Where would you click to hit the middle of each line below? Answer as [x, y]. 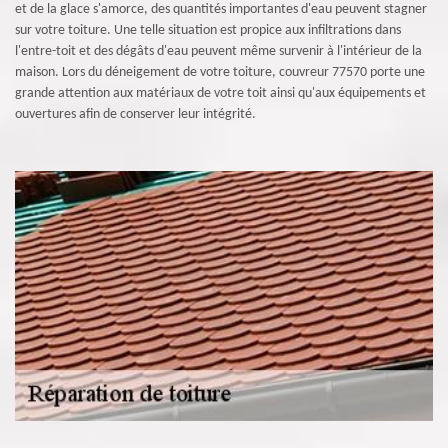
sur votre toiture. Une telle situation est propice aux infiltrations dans [208, 30]
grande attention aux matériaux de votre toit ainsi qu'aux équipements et [220, 93]
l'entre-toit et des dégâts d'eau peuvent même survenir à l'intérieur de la [218, 51]
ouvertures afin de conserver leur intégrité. [135, 114]
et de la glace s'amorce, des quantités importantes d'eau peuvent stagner [221, 9]
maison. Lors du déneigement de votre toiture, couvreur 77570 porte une [220, 72]
